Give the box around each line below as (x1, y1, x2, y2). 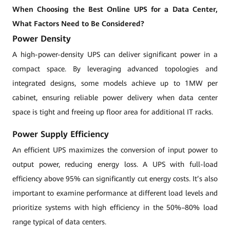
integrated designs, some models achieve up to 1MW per (12, 79, 218, 87)
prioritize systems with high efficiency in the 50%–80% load (12, 203, 218, 212)
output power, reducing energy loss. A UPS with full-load (12, 160, 218, 168)
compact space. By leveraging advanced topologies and (12, 65, 218, 73)
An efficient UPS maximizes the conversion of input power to (12, 146, 218, 154)
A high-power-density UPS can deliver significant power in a (12, 50, 218, 59)
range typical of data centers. (12, 218, 106, 226)
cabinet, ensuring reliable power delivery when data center (12, 93, 218, 102)
